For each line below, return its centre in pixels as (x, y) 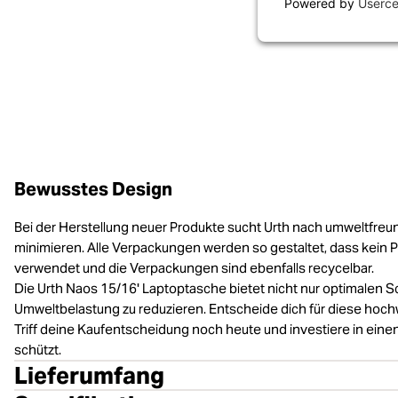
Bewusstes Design (93, 189)
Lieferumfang (89, 375)
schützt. (38, 349)
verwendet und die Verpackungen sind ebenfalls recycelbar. (194, 267)
